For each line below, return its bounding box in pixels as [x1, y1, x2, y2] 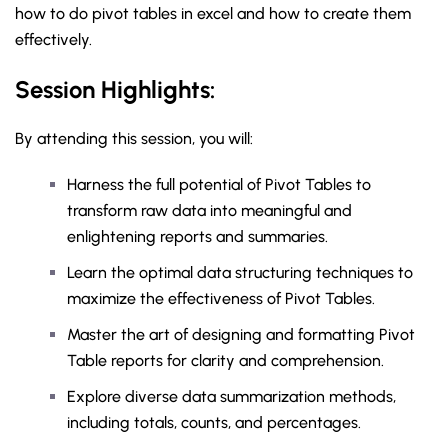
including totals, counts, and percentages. [67, 413, 361, 432]
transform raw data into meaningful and [67, 201, 352, 220]
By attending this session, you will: [15, 129, 253, 148]
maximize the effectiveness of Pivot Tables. [67, 289, 375, 308]
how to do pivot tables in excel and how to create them [15, 4, 411, 23]
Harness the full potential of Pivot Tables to [67, 175, 371, 194]
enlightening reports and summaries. [67, 227, 328, 246]
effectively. [15, 30, 92, 49]
